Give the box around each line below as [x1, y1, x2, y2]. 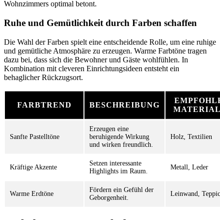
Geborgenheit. [89, 193, 129, 201]
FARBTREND [17, 100, 72, 109]
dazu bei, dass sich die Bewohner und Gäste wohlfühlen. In [4, 55, 188, 64]
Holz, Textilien [170, 133, 212, 140]
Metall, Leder [170, 163, 208, 171]
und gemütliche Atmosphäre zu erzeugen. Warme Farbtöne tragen [4, 46, 207, 55]
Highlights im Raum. [89, 167, 148, 175]
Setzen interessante [89, 159, 141, 167]
